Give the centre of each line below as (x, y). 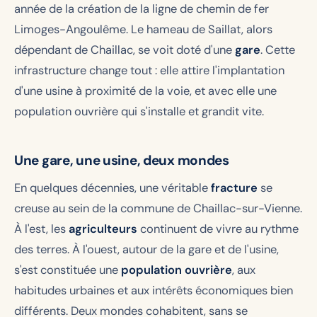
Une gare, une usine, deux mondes (122, 160)
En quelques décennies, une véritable (113, 188)
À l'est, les (41, 229)
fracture (234, 188)
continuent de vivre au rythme (218, 229)
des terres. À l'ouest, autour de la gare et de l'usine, (146, 249)
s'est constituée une (68, 270)
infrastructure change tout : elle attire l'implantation (149, 70)
